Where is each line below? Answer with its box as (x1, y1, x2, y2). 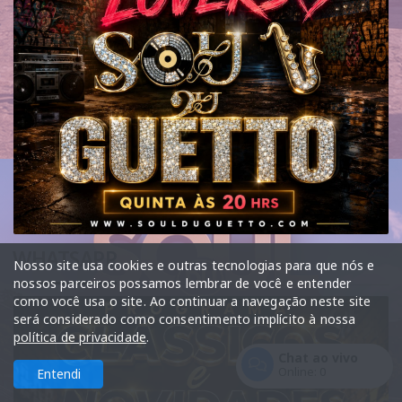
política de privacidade (13, 328, 147, 345)
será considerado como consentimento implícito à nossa (13, 310, 356, 328)
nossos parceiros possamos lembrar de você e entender (13, 275, 352, 292)
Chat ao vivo (278, 349, 358, 366)
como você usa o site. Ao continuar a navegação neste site (13, 293, 371, 310)
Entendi (36, 365, 81, 382)
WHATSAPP (13, 245, 118, 274)
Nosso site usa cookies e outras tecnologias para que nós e (13, 257, 375, 274)
